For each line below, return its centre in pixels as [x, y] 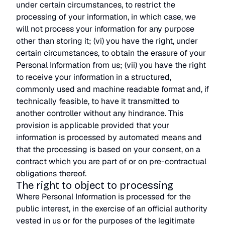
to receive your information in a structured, [94, 77]
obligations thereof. [51, 174]
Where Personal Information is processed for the [103, 197]
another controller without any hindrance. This [100, 113]
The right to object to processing [95, 185]
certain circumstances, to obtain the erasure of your [111, 53]
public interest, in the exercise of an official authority [112, 209]
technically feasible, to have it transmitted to [98, 101]
